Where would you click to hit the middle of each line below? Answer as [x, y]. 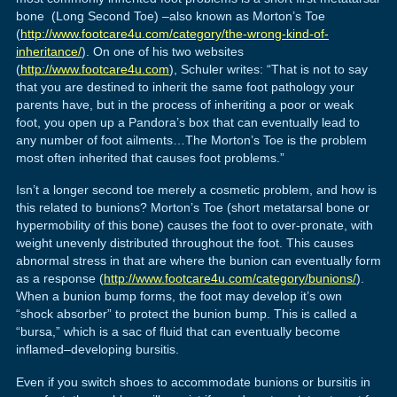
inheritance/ [48, 51]
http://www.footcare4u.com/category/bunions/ [230, 279]
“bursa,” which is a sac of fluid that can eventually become [178, 332]
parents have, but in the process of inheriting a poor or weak [184, 104]
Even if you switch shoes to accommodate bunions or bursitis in [193, 381]
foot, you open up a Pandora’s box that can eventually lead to [187, 122]
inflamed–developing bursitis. [97, 350]
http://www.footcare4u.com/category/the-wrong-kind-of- [174, 33]
